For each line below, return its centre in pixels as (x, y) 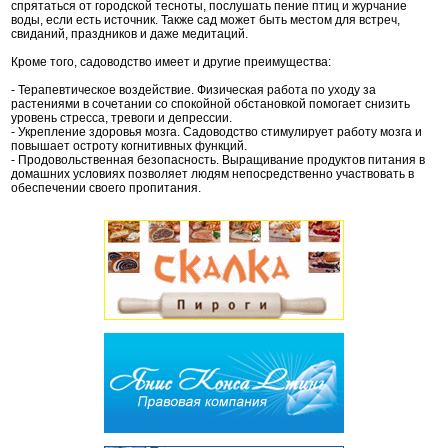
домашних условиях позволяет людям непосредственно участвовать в (212, 174)
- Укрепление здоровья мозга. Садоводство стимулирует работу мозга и (216, 132)
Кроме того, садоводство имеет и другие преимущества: (171, 62)
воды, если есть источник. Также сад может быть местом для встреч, (205, 20)
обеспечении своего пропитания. (106, 188)
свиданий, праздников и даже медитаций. (129, 34)
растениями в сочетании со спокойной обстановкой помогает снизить (210, 104)
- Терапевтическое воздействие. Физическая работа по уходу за (193, 90)
